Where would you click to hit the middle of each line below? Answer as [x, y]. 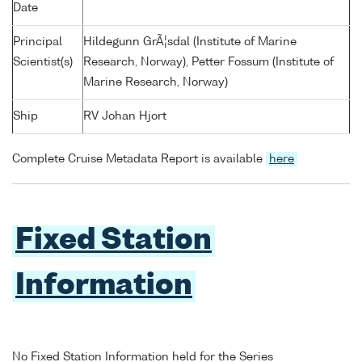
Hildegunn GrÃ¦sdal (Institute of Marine [190, 42]
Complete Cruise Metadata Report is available [139, 159]
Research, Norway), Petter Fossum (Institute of [208, 62]
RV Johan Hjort [125, 116]
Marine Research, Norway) [156, 82]
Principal [38, 42]
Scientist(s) [43, 62]
